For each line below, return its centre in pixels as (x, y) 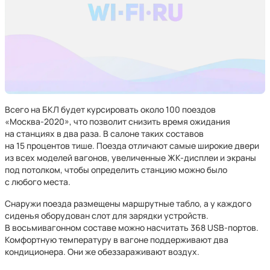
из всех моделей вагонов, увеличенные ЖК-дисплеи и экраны (130, 158)
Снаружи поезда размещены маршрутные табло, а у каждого (128, 203)
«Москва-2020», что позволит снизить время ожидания (118, 121)
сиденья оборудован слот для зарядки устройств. (107, 215)
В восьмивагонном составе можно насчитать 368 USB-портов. (132, 228)
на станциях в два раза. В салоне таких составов (104, 133)
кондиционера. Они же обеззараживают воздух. (102, 252)
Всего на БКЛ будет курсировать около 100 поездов (110, 109)
